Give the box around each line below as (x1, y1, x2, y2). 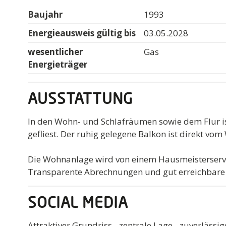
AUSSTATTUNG (28, 92, 133, 107)
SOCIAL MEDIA (28, 196, 129, 211)
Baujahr (28, 8, 63, 20)
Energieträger (28, 58, 88, 70)
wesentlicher (28, 45, 83, 58)
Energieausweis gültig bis (28, 27, 136, 39)
